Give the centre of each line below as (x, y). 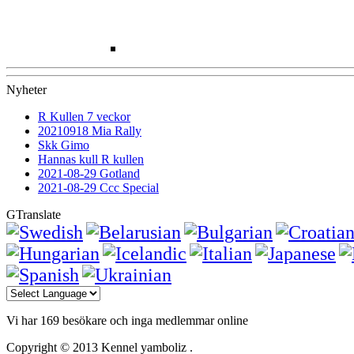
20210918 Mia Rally (90, 130)
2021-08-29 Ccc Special (98, 187)
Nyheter (26, 89)
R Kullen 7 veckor (84, 116)
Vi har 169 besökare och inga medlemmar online (127, 320)
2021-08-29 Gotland (89, 173)
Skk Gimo (64, 145)
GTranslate (34, 214)
